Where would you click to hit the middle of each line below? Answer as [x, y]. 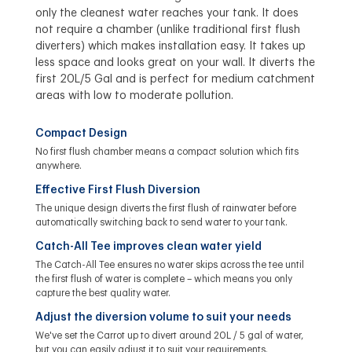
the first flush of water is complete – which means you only [163, 279]
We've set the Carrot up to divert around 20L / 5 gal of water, [169, 335]
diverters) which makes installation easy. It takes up [170, 46]
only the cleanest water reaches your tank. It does [167, 13]
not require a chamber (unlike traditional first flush [167, 29]
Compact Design [81, 133]
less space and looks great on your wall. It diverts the [175, 62]
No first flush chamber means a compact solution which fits [167, 151]
